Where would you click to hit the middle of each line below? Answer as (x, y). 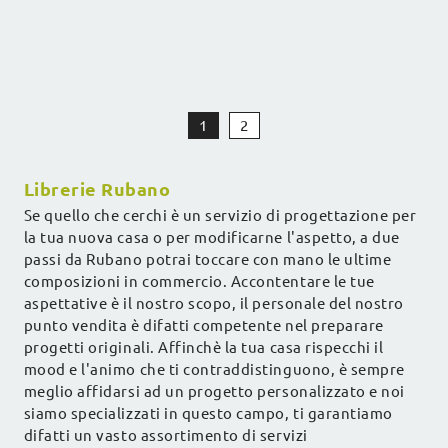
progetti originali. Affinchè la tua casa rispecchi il (203, 348)
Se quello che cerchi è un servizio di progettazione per (220, 216)
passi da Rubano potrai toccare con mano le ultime (207, 260)
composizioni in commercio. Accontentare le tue (199, 282)
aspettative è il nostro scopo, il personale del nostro (213, 304)
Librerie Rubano (97, 189)
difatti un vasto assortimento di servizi (165, 436)
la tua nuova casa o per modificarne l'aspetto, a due (211, 238)
